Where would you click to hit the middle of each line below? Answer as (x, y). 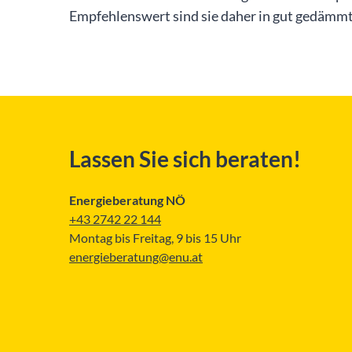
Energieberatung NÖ (127, 200)
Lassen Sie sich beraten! (185, 159)
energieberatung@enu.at (136, 257)
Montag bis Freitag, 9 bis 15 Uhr (155, 238)
